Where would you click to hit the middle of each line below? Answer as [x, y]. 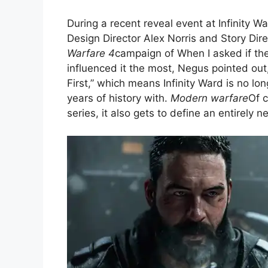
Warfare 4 [91, 53]
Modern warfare [209, 98]
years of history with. [119, 98]
